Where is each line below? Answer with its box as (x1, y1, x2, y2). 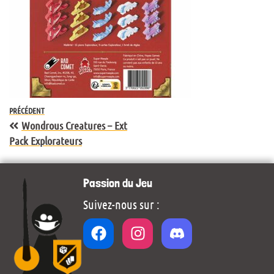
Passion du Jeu (83, 175, 152, 190)
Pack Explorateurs (9, 133, 82, 147)
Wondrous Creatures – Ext (21, 118, 127, 132)
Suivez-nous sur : (83, 196, 160, 212)
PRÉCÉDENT (9, 105, 45, 116)
